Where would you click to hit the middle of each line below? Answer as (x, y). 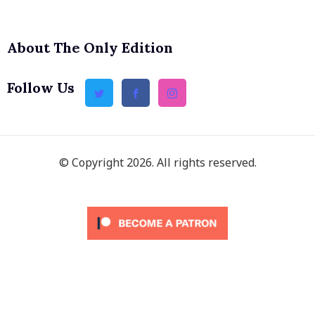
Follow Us (41, 88)
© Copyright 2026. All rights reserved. (157, 162)
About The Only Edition (90, 47)
